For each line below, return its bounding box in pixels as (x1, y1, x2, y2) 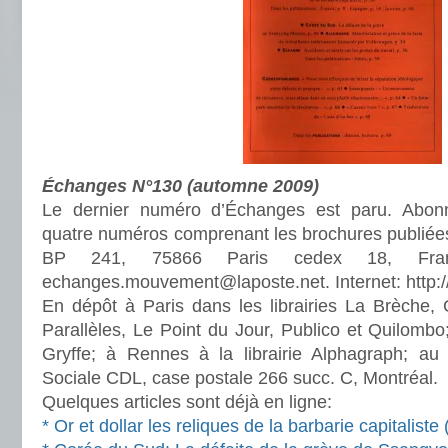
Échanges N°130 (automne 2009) (42, 176, 319, 196)
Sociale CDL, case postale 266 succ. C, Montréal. (42, 368, 438, 388)
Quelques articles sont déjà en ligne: (42, 392, 332, 412)
